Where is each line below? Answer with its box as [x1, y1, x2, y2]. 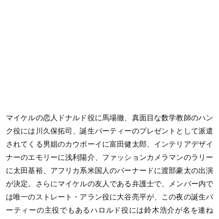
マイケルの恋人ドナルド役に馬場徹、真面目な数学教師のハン [6, 113, 213, 122]
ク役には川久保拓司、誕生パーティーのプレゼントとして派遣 [6, 127, 213, 135]
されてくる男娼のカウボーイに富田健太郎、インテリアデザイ [6, 140, 213, 149]
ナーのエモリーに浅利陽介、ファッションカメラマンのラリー [6, 153, 213, 162]
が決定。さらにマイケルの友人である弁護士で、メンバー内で [6, 179, 213, 188]
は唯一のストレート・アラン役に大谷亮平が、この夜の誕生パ [6, 193, 213, 201]
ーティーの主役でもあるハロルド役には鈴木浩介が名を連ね [6, 206, 213, 215]
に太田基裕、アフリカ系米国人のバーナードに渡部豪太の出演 [6, 166, 213, 175]
